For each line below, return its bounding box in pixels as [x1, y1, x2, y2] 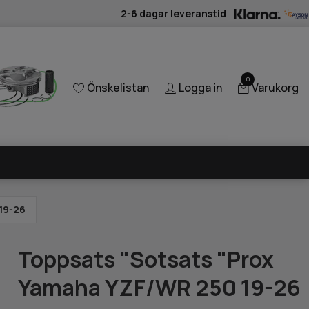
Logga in [179, 80, 222, 96]
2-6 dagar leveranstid [121, 6, 227, 20]
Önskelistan [87, 80, 149, 96]
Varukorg [252, 80, 299, 96]
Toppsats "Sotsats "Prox [18, 243, 275, 275]
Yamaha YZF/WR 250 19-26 [18, 272, 301, 303]
